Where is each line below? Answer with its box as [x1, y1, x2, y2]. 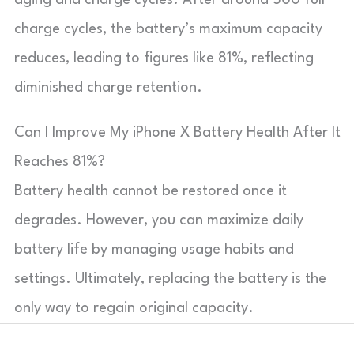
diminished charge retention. [14, 80, 202, 95]
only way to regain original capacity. [14, 300, 254, 315]
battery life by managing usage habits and [14, 242, 294, 257]
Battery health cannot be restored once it [14, 183, 287, 198]
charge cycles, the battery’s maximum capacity [14, 21, 322, 36]
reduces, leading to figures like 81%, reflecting [14, 51, 314, 66]
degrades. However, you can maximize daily [14, 213, 303, 228]
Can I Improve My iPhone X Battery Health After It [14, 125, 341, 140]
